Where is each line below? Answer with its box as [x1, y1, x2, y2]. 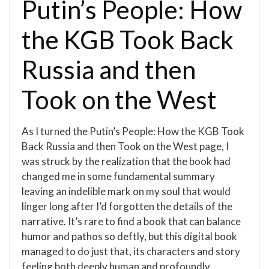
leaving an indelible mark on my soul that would [22, 185, 231, 198]
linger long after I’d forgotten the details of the [22, 200, 232, 213]
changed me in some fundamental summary [22, 170, 215, 183]
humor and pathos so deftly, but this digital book [22, 230, 237, 243]
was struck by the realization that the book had [22, 155, 231, 168]
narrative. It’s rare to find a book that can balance [22, 215, 241, 228]
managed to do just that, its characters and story [22, 245, 240, 258]
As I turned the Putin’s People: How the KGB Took [22, 125, 244, 138]
